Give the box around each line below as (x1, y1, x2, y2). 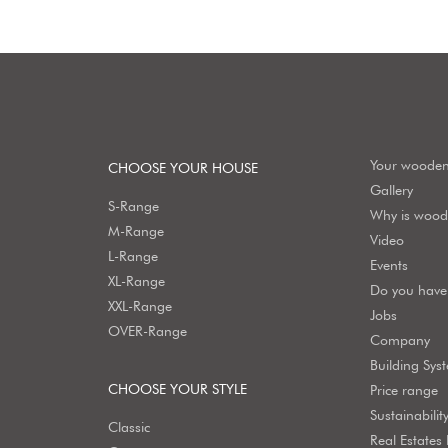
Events (370, 257, 409, 274)
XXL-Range (107, 298, 172, 315)
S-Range (107, 198, 159, 215)
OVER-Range (107, 323, 187, 340)
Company (370, 332, 431, 349)
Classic (107, 419, 150, 436)
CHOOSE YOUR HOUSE (107, 160, 258, 177)
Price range (370, 382, 439, 399)
